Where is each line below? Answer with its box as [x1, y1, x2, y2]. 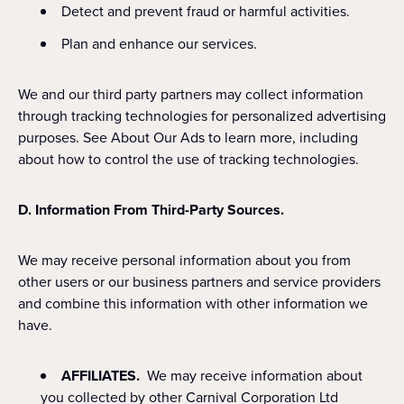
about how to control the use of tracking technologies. [18, 149, 359, 170]
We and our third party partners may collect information [18, 84, 363, 105]
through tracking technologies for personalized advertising [18, 106, 386, 126]
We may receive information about [140, 365, 363, 386]
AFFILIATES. [61, 365, 140, 386]
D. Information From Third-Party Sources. [18, 199, 284, 220]
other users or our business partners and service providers [18, 271, 381, 292]
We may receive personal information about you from [18, 250, 351, 271]
